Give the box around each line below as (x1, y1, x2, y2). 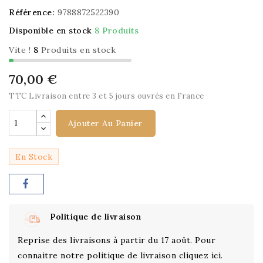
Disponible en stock (9, 25, 92, 36)
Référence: (9, 7, 55, 18)
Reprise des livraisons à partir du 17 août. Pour (18, 235, 215, 245)
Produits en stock (41, 45, 116, 55)
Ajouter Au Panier (68, 118, 143, 129)
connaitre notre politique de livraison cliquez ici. (18, 250, 223, 261)
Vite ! (9, 45, 31, 55)
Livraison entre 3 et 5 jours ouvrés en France (29, 91, 204, 101)
